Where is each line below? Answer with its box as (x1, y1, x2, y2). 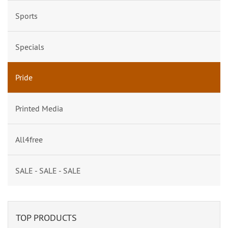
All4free (15, 134, 43, 145)
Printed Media (15, 103, 63, 113)
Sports (15, 11, 38, 21)
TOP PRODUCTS (16, 212, 77, 223)
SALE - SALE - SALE (15, 165, 81, 176)
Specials (15, 42, 44, 52)
